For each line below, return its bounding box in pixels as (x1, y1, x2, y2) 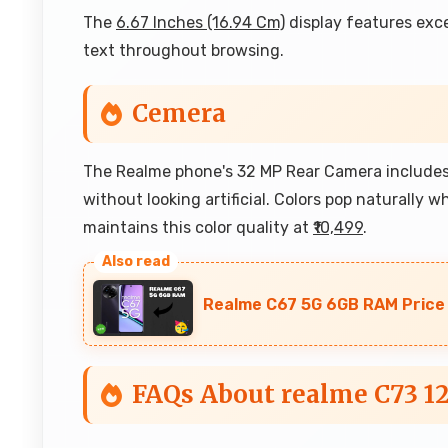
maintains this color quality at (83, 218, 313, 237)
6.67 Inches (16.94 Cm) (116, 13, 285, 32)
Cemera (132, 98, 226, 129)
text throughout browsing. (83, 41, 284, 60)
